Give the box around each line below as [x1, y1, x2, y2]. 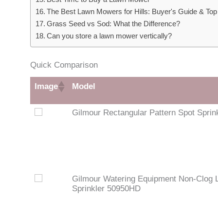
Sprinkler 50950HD [72, 183, 141, 193]
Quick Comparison [30, 60, 98, 70]
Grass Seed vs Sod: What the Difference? [47, 19, 181, 28]
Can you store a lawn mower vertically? [47, 31, 172, 40]
